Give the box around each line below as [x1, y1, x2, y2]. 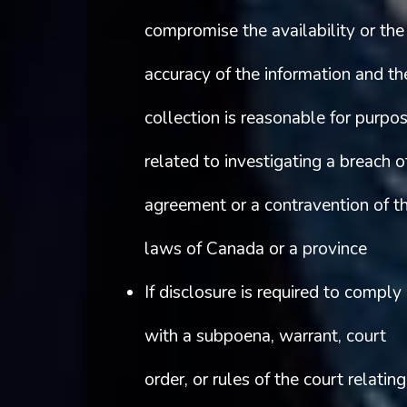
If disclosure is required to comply [144, 281, 402, 305]
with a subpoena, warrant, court [144, 324, 386, 349]
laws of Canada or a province [144, 237, 367, 262]
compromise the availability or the [144, 19, 404, 44]
